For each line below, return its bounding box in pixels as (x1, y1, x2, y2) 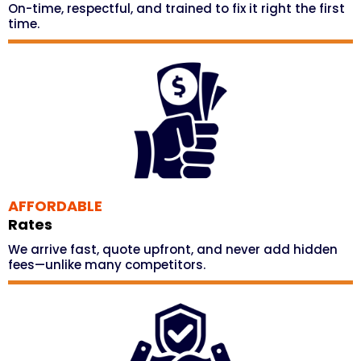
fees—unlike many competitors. (8, 256, 205, 273)
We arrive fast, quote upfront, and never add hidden (8, 241, 338, 258)
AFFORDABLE (8, 196, 102, 216)
